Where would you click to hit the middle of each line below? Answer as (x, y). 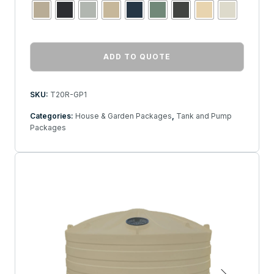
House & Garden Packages (123, 116)
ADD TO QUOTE (137, 56)
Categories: (52, 116)
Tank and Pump (204, 116)
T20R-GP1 (68, 94)
